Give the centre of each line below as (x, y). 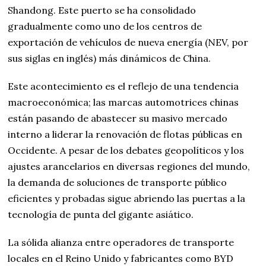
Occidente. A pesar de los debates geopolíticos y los (126, 151)
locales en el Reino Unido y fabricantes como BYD (121, 259)
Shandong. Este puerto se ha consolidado (102, 10)
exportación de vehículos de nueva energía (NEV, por (128, 42)
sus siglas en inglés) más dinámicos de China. (110, 58)
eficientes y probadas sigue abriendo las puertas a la (127, 199)
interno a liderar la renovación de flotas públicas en (125, 134)
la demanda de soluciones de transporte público (118, 183)
